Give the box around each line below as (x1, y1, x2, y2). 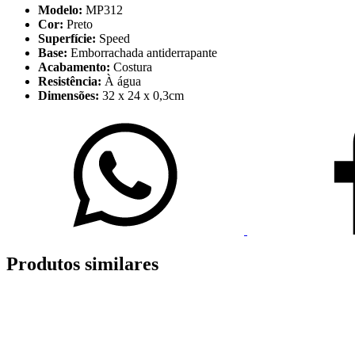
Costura (110, 59, 152, 74)
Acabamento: (38, 59, 110, 74)
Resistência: (38, 74, 101, 88)
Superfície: (38, 31, 96, 45)
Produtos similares (6, 253, 158, 274)
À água (101, 74, 141, 88)
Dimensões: (38, 88, 99, 102)
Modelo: (38, 2, 82, 17)
